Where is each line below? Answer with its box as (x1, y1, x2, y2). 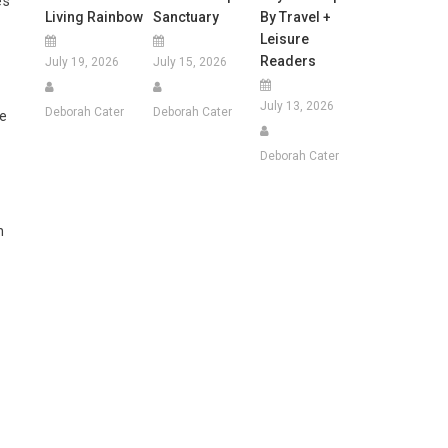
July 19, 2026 (45, 54, 120, 69)
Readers (259, 52, 316, 69)
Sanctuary (152, 8, 219, 25)
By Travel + (259, 8, 331, 25)
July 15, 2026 (152, 54, 227, 69)
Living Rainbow (45, 8, 144, 25)
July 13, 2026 (259, 98, 334, 113)
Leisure (259, 30, 309, 47)
